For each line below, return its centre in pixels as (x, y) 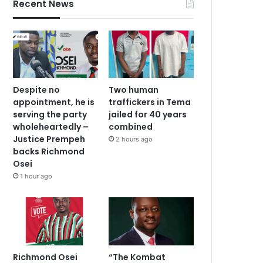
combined (131, 127)
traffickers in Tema (150, 102)
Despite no (37, 90)
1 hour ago (36, 176)
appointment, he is (54, 102)
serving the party (50, 115)
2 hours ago (134, 139)
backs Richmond (49, 152)
